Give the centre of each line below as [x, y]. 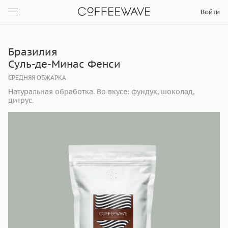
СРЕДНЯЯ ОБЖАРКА [37, 78]
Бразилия [33, 52]
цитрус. [21, 100]
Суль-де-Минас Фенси [64, 64]
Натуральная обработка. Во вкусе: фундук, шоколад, [101, 92]
